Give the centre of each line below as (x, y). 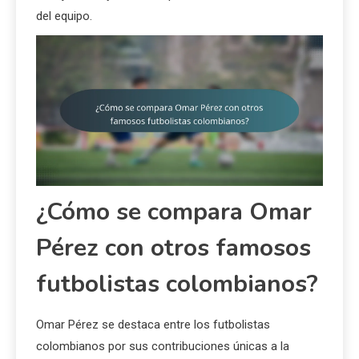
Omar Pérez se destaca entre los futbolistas (153, 324)
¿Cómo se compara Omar (174, 212)
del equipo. (64, 16)
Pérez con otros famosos (173, 248)
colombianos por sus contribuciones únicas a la (163, 346)
